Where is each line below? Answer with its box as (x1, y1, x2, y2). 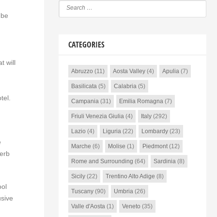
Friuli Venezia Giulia (71, 113, 124, 120)
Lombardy (141, 128, 168, 135)
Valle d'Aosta (71, 203, 105, 210)
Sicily (71, 173, 85, 180)
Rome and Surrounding (71, 158, 133, 165)
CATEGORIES (68, 39, 105, 50)
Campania (71, 98, 99, 105)
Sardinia (153, 158, 176, 165)
